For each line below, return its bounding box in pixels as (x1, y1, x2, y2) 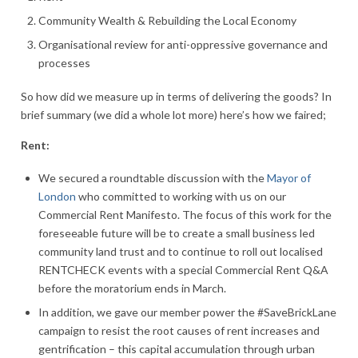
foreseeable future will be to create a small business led (38, 226, 315, 240)
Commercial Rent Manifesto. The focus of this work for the (38, 208, 332, 221)
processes (38, 56, 90, 70)
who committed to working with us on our (76, 189, 286, 203)
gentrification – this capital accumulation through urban (38, 342, 315, 356)
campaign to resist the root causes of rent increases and (38, 324, 320, 337)
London (38, 189, 76, 203)
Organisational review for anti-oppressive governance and (38, 38, 328, 52)
